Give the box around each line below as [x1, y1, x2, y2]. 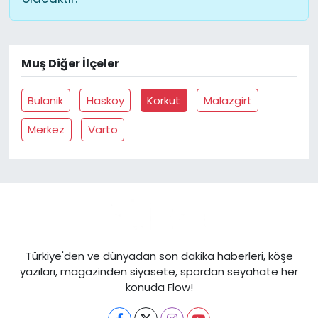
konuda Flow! [125, 280, 193, 295]
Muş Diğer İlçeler [21, 55, 119, 72]
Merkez [28, 121, 65, 137]
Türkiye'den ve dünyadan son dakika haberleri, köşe [25, 248, 293, 263]
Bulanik [28, 92, 64, 108]
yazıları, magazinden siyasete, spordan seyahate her [20, 264, 298, 279]
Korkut [147, 92, 181, 108]
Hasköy [86, 92, 124, 108]
